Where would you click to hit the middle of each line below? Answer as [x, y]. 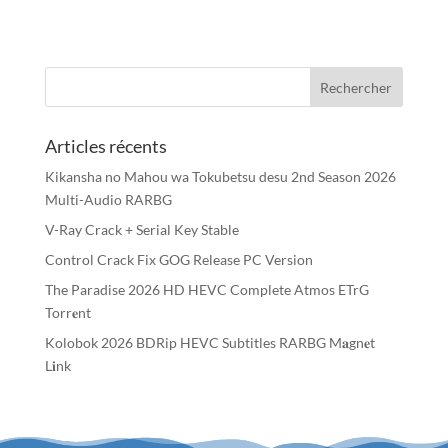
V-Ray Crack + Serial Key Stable [141, 230]
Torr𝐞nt [67, 313]
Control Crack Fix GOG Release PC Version [178, 260]
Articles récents [105, 146]
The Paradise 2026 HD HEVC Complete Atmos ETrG [206, 290]
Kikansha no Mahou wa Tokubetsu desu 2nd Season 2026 [220, 177]
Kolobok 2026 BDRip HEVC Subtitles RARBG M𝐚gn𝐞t [209, 343]
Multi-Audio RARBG [108, 200]
